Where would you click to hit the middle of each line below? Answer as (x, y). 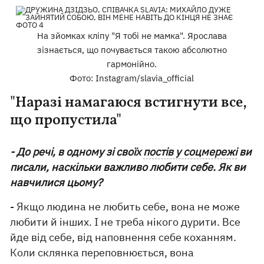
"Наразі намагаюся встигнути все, (129, 103)
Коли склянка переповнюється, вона (102, 253)
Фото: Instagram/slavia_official (132, 78)
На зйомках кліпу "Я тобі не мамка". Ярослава (132, 36)
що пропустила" (66, 121)
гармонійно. (132, 64)
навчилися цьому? (57, 182)
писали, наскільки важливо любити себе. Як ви (128, 167)
